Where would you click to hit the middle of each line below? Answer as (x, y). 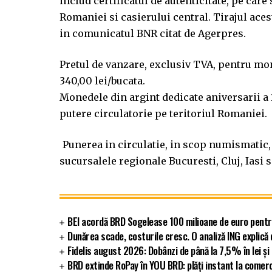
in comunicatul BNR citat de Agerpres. (153, 34)
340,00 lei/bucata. (102, 81)
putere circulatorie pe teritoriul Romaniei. (163, 114)
